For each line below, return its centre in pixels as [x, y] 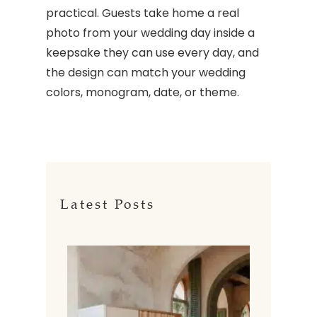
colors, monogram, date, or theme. [143, 92]
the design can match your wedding [146, 72]
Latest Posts [108, 204]
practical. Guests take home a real [143, 13]
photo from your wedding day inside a [150, 33]
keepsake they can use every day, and [152, 52]
